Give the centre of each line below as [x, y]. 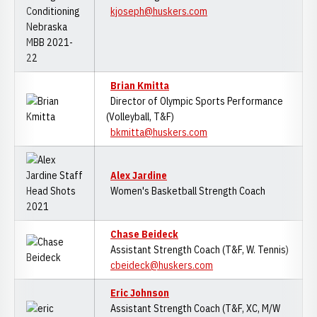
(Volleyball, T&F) [140, 117]
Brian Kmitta [140, 86]
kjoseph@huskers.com [159, 11]
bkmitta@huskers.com [159, 132]
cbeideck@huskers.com [162, 265]
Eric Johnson [140, 293]
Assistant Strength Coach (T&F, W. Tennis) [197, 250]
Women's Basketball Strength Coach [186, 191]
